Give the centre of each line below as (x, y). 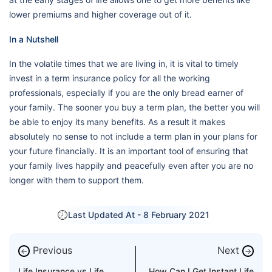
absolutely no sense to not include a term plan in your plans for (133, 136)
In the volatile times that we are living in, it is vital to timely (124, 63)
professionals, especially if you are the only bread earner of (126, 92)
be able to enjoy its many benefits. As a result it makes (117, 121)
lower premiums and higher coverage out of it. (100, 14)
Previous (53, 250)
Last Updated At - (105, 215)
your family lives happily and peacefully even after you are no (131, 165)
